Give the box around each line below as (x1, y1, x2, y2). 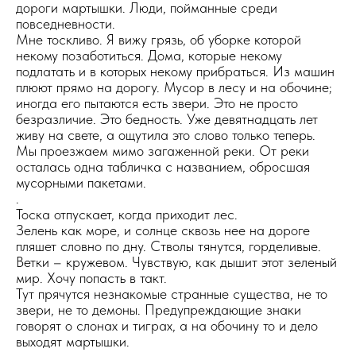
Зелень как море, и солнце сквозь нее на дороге (16, 222, 310, 238)
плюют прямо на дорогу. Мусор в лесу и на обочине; (16, 79, 332, 95)
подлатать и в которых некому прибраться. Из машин (16, 63, 335, 79)
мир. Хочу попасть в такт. (16, 269, 167, 286)
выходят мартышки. (16, 333, 130, 350)
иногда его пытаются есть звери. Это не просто (16, 95, 298, 111)
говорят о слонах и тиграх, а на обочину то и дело (16, 317, 318, 334)
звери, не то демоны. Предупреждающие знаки (16, 301, 301, 318)
